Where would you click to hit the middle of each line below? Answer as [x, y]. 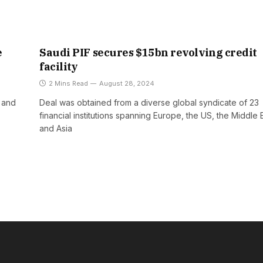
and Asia [56, 129]
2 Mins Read [68, 84]
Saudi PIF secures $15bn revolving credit [148, 53]
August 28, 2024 [127, 84]
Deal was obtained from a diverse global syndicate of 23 [149, 103]
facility [60, 67]
